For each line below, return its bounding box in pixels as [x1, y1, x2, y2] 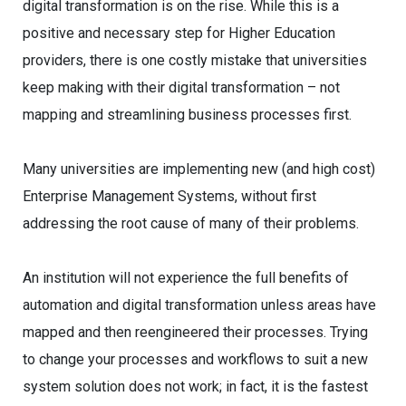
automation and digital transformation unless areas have [23, 296, 376, 314]
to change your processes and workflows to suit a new [23, 351, 368, 368]
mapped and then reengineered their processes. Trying [23, 324, 368, 341]
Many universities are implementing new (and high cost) [23, 160, 375, 178]
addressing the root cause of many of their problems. [23, 215, 359, 232]
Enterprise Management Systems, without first [23, 188, 316, 205]
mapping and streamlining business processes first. [23, 106, 352, 123]
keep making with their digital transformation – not [23, 79, 340, 96]
